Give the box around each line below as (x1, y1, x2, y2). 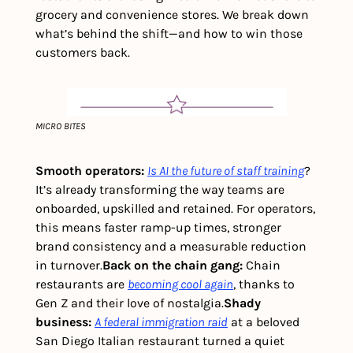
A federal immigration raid (95, 314, 228, 329)
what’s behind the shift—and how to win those (35, 25, 303, 41)
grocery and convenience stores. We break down (35, 6, 309, 22)
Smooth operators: (35, 162, 144, 178)
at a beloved (228, 314, 299, 329)
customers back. (35, 44, 130, 60)
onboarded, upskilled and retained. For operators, (35, 200, 315, 216)
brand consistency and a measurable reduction (35, 238, 307, 254)
